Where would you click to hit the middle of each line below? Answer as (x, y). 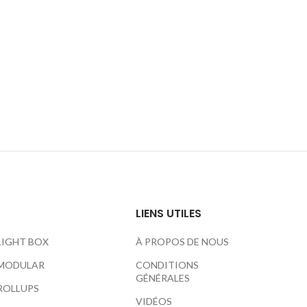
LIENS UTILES (169, 213)
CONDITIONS (168, 265)
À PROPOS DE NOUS (183, 242)
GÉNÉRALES (163, 278)
